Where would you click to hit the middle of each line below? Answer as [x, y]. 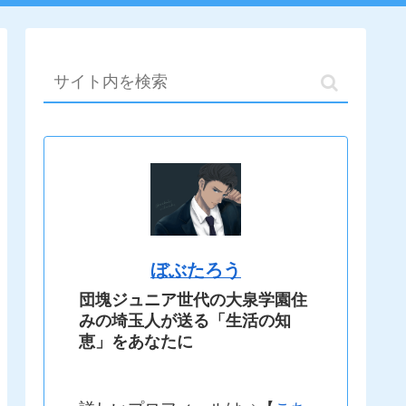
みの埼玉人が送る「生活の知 [185, 320]
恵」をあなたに [136, 341]
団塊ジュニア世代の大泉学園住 [193, 300]
